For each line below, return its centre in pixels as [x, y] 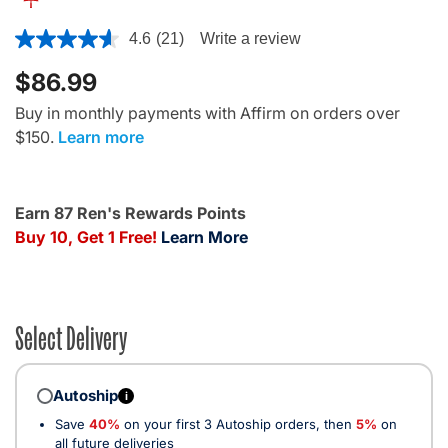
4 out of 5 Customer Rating [113, 35]
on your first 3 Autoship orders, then [238, 423]
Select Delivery [71, 335]
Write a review [250, 38]
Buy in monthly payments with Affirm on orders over [207, 112]
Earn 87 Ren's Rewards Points [130, 212]
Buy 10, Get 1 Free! [86, 236]
